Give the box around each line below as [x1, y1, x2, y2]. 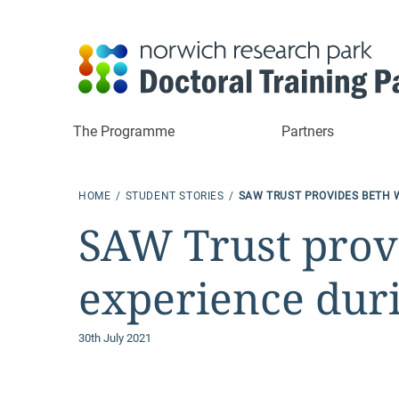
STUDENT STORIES [125, 190, 228, 202]
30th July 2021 [78, 331, 151, 345]
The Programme [73, 123, 175, 140]
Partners [281, 123, 335, 140]
